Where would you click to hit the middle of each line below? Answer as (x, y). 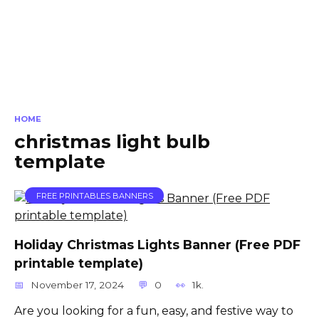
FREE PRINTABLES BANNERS (94, 195)
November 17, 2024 (78, 284)
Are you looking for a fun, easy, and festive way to (154, 310)
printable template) (79, 263)
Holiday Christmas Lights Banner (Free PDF (157, 244)
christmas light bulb (112, 141)
